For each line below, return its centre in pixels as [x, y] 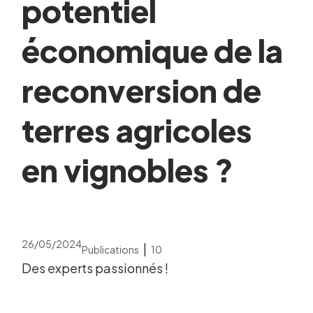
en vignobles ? [128, 170]
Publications [111, 250]
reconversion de [142, 90]
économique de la [153, 51]
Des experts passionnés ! [95, 268]
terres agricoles [137, 130]
